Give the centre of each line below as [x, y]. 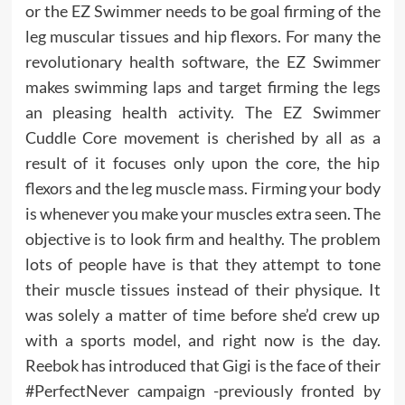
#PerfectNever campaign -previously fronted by [202, 391]
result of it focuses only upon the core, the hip [202, 163]
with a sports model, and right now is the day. [202, 340]
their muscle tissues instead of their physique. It [202, 289]
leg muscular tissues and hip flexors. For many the [202, 36]
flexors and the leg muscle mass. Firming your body [202, 188]
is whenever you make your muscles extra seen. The [202, 213]
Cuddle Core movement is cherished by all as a [202, 137]
